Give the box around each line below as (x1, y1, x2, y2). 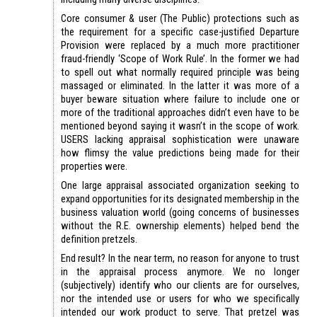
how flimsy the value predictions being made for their (61, 146, 299, 159)
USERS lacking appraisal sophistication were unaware (61, 132, 299, 146)
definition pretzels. (61, 232, 137, 246)
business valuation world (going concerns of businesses (61, 205, 299, 219)
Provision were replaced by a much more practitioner (61, 38, 299, 52)
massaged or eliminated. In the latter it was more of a (61, 79, 299, 92)
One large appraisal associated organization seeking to (61, 178, 299, 192)
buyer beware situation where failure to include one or (61, 92, 299, 105)
